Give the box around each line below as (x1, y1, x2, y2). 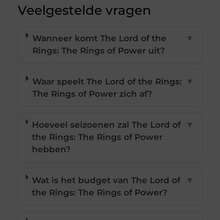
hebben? (31, 144, 71, 155)
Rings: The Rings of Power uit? (32, 46, 165, 56)
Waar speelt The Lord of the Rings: (32, 77, 182, 87)
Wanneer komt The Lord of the (32, 33, 166, 44)
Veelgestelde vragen (17, 2, 151, 19)
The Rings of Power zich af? (32, 89, 152, 99)
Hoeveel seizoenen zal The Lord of (31, 120, 181, 130)
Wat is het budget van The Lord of (32, 175, 181, 186)
